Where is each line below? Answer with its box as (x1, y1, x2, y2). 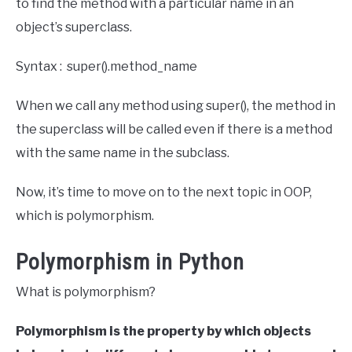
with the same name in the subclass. (16, 145, 234, 160)
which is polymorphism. (16, 207, 154, 223)
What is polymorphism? (16, 284, 156, 300)
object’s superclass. (16, 19, 134, 35)
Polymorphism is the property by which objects (16, 324, 311, 339)
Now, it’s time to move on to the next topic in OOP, (16, 184, 312, 200)
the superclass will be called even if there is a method (16, 121, 332, 137)
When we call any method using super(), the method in (16, 97, 335, 113)
